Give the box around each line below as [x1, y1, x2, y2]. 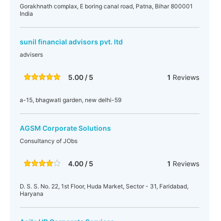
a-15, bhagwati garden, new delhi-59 [20, 96, 121, 104]
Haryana [20, 190, 43, 197]
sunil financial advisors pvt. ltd [20, 37, 123, 46]
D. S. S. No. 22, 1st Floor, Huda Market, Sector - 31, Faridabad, [20, 183, 188, 190]
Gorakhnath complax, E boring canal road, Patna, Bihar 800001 [20, 2, 193, 10]
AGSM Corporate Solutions [20, 124, 111, 132]
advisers [20, 51, 43, 58]
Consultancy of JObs [20, 137, 77, 145]
